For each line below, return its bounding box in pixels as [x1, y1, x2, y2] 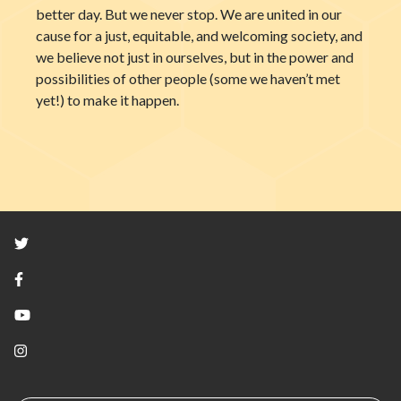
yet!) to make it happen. [36, 91, 179, 108]
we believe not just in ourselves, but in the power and [36, 48, 354, 65]
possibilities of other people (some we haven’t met [36, 70, 340, 87]
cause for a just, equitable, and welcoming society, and [36, 27, 363, 44]
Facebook [22, 269, 85, 286]
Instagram [26, 341, 89, 358]
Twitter [28, 234, 74, 251]
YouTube [30, 305, 85, 322]
